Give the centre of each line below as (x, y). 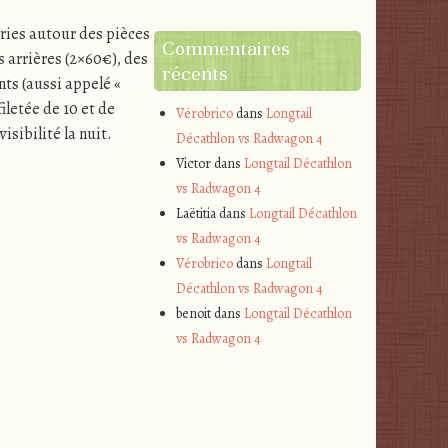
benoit (194, 314)
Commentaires (226, 49)
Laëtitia (196, 214)
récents (195, 74)
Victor (194, 164)
